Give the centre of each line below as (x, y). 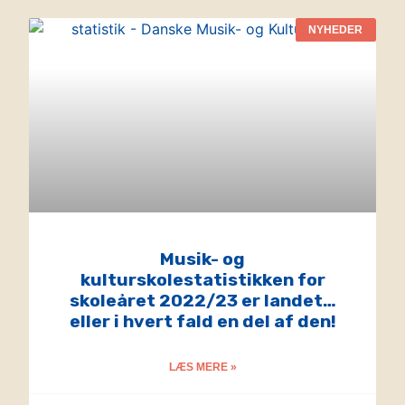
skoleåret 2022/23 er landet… (202, 301)
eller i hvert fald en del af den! (202, 322)
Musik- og (202, 259)
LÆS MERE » (202, 367)
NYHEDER (336, 29)
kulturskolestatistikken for (202, 280)
